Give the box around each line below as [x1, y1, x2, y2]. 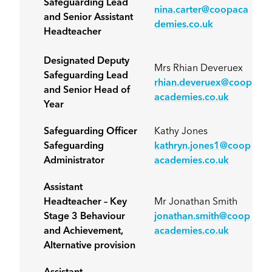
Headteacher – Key [44, 197, 127, 208]
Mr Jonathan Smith [154, 197, 238, 208]
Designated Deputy [44, 56, 130, 67]
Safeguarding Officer [44, 127, 138, 137]
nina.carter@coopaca [154, 5, 249, 16]
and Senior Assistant [44, 13, 134, 23]
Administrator [44, 156, 105, 166]
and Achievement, [44, 226, 124, 237]
